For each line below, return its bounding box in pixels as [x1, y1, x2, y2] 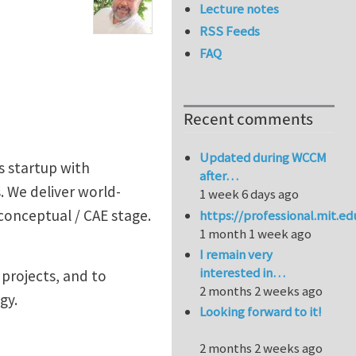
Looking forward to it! [199, 303, 323, 321]
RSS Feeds [199, 22, 261, 41]
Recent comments [184, 108, 313, 132]
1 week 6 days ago [199, 185, 300, 203]
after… [199, 167, 239, 185]
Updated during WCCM [199, 149, 327, 167]
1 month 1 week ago [199, 224, 312, 242]
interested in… [199, 264, 286, 282]
